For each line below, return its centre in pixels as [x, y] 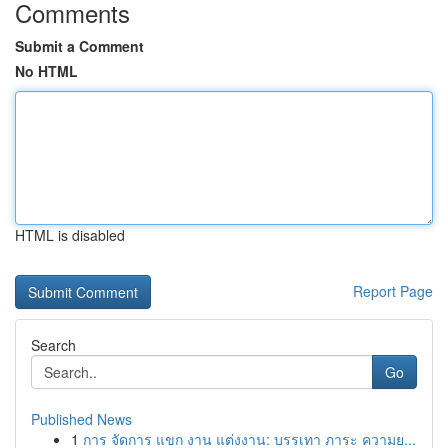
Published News [81, 419]
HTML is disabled [70, 235]
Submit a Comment [79, 46]
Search [53, 345]
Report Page [393, 291]
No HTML [46, 71]
